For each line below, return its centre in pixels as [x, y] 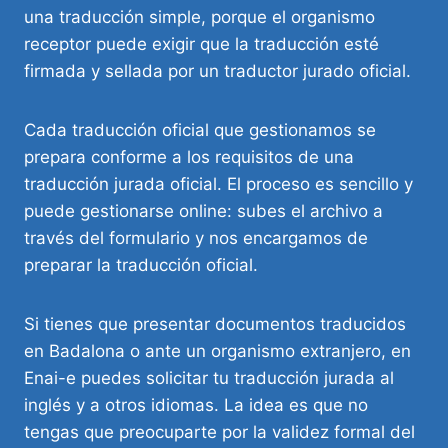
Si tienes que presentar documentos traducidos [215, 324]
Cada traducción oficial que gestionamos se [200, 130]
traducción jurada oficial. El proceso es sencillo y [218, 184]
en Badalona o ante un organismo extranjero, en [217, 351]
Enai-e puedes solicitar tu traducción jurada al [209, 378]
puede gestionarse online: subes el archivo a [203, 211]
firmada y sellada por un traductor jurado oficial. [217, 71]
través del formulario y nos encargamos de [196, 238]
